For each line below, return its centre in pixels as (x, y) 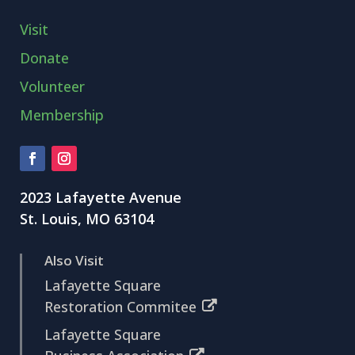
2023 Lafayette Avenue (101, 197)
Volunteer (53, 86)
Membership (62, 115)
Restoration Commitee (121, 306)
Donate (45, 57)
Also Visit (74, 260)
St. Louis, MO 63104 (87, 218)
